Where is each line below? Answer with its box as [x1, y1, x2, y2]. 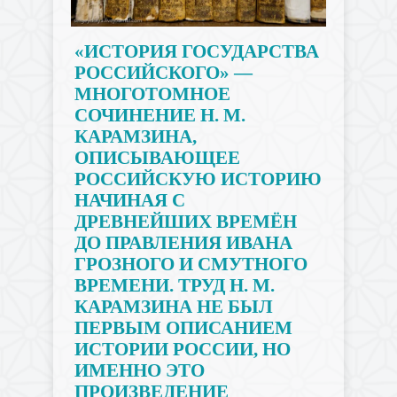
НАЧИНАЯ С [74, 190, 185, 211]
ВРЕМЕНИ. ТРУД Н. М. [74, 275, 275, 296]
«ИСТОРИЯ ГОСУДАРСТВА [74, 41, 319, 62]
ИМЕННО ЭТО [74, 360, 205, 381]
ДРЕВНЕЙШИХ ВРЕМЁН [74, 211, 297, 232]
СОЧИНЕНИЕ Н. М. [74, 105, 245, 126]
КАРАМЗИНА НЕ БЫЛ [74, 296, 273, 317]
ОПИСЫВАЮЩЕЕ [74, 147, 240, 168]
